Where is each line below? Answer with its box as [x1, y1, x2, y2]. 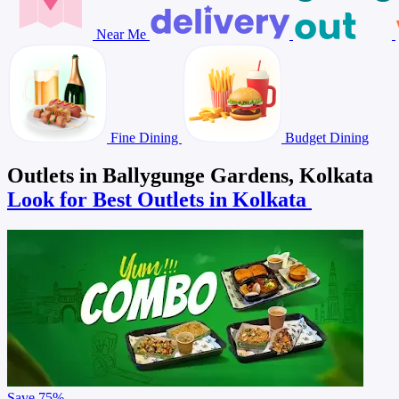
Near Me [93, 26, 150, 42]
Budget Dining [281, 129, 369, 145]
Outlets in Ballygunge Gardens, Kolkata [7, 163, 373, 187]
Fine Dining [107, 129, 182, 145]
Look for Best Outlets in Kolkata [7, 187, 312, 211]
